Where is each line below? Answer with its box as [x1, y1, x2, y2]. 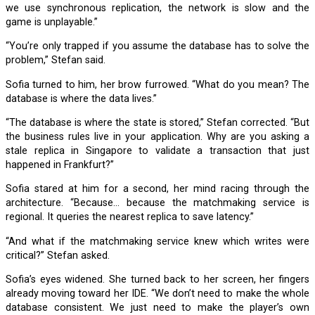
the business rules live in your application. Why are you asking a [6, 131, 309, 143]
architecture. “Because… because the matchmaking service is [6, 197, 309, 210]
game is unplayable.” [6, 15, 98, 28]
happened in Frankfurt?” [6, 159, 114, 171]
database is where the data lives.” [6, 92, 157, 105]
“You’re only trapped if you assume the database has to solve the [6, 40, 15, 53]
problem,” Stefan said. [6, 54, 105, 67]
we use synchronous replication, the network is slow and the [6, 1, 309, 14]
